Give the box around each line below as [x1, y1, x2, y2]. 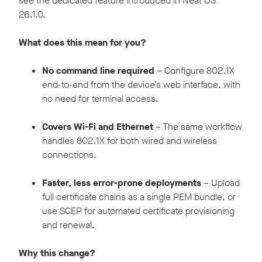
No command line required [42, 64, 154, 77]
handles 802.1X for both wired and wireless [42, 135, 217, 147]
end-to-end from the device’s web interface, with [42, 78, 240, 91]
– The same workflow [153, 120, 242, 133]
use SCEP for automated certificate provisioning [42, 205, 235, 218]
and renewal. [42, 219, 95, 232]
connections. [42, 149, 96, 161]
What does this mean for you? [19, 36, 146, 49]
